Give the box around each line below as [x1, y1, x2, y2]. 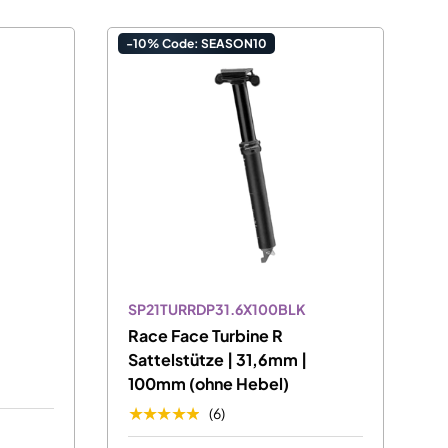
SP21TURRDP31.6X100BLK [128, 300, 306, 319]
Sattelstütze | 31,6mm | [128, 349, 307, 371]
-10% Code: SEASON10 [126, 36, 267, 52]
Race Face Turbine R [128, 325, 283, 347]
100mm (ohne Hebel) [128, 373, 289, 395]
